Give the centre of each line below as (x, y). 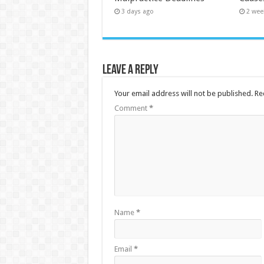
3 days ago (137, 12)
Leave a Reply (130, 71)
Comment (131, 108)
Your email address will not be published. (183, 94)
